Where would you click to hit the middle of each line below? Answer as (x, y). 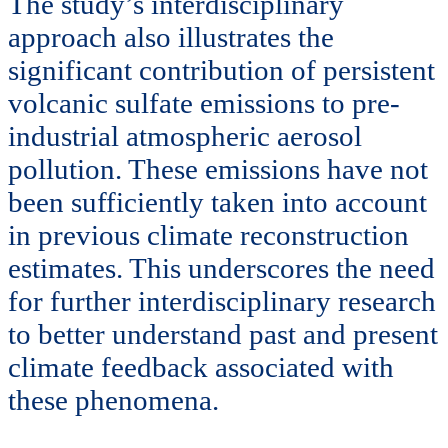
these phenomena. (113, 400)
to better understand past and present (223, 334)
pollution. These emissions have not (218, 169)
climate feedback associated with (201, 367)
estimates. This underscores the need (221, 268)
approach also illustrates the (171, 37)
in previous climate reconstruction (208, 235)
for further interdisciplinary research (222, 301)
